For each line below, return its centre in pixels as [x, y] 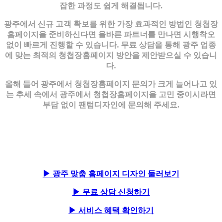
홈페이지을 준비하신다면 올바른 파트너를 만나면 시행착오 [111, 34]
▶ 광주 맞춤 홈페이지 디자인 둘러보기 [111, 173]
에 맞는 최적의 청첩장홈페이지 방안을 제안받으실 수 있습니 [111, 55]
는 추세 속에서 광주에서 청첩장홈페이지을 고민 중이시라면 [111, 94]
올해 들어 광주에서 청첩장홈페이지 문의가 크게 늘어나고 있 [111, 84]
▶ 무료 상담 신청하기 [111, 192]
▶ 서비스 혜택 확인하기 [111, 210]
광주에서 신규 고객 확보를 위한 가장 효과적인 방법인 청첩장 [111, 24]
